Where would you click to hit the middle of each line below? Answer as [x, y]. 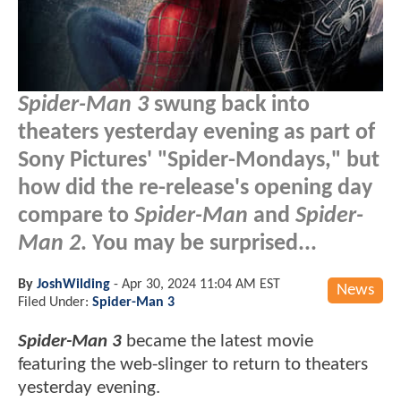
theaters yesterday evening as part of [196, 132]
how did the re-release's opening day [195, 188]
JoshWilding [73, 284]
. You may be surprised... [199, 243]
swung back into [229, 105]
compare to [76, 216]
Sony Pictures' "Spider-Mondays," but [199, 160]
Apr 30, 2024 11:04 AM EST [201, 284]
